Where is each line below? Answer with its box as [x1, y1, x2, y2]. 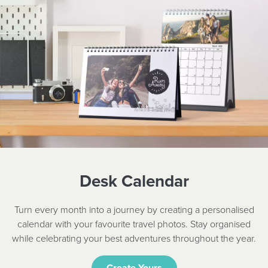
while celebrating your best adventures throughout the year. [12, 232, 256, 245]
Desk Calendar [79, 170, 189, 191]
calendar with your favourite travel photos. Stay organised [17, 218, 251, 230]
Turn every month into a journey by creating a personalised [14, 203, 254, 216]
